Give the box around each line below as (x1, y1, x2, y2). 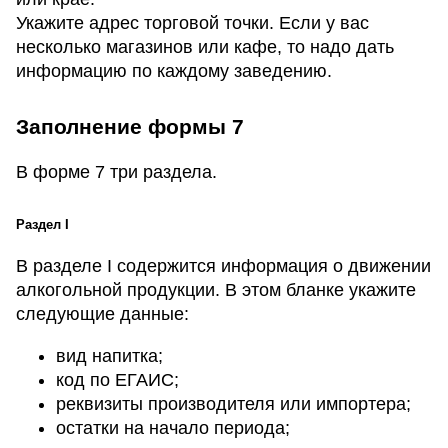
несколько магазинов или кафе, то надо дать (16, 37, 394, 58)
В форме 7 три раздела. (16, 162, 217, 183)
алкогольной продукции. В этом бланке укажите (16, 280, 416, 301)
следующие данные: (16, 304, 189, 325)
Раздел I (16, 217, 69, 233)
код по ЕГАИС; (56, 370, 179, 391)
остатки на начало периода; (56, 418, 290, 439)
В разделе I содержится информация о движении (16, 256, 431, 277)
